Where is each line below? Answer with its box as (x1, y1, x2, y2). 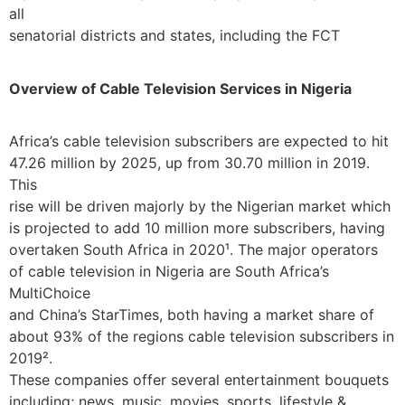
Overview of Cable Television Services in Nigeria (9, 79, 352, 98)
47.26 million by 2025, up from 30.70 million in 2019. (9, 154, 370, 173)
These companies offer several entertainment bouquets (9, 371, 389, 390)
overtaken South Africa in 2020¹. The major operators (9, 240, 378, 259)
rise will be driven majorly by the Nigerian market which (9, 197, 391, 216)
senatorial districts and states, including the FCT (9, 26, 340, 45)
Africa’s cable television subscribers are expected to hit (9, 132, 389, 151)
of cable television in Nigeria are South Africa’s (9, 262, 329, 281)
